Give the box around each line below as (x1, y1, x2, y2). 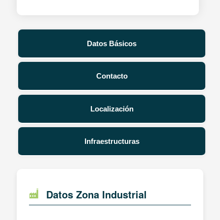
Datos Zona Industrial (46, 187, 147, 202)
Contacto (96, 72, 128, 81)
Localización (90, 104, 134, 113)
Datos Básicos (87, 39, 137, 48)
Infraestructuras (84, 137, 139, 146)
